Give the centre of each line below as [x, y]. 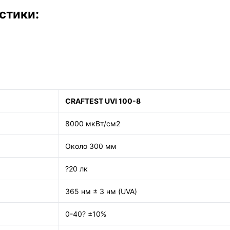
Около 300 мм [91, 146]
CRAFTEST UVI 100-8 [103, 101]
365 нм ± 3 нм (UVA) [101, 191]
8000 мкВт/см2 [93, 123]
